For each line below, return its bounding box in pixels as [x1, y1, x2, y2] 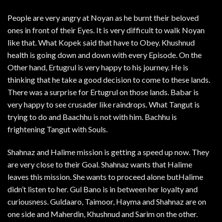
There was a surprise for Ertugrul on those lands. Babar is [7, 87, 199, 97]
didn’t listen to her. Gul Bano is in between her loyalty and [7, 184, 198, 194]
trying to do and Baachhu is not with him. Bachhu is [7, 112, 177, 122]
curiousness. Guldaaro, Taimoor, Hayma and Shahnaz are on [7, 197, 206, 207]
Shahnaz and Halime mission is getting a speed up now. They [7, 147, 209, 157]
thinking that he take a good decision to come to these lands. [7, 75, 210, 85]
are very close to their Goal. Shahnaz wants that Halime [7, 160, 192, 169]
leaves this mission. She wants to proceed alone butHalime [7, 172, 203, 182]
